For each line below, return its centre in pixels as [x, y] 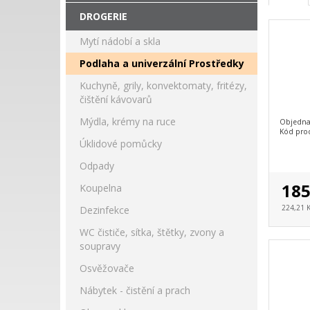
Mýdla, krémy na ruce [128, 121]
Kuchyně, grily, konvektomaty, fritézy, [163, 85]
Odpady [97, 165]
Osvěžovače [107, 268]
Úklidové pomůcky [121, 143]
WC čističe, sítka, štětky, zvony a [152, 232]
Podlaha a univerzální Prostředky [162, 63]
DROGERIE [103, 16]
